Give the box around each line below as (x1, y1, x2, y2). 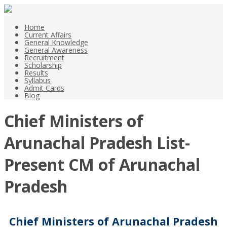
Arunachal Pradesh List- (4, 132, 190, 154)
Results (24, 68, 48, 78)
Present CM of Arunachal (4, 154, 200, 176)
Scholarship (24, 60, 62, 70)
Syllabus (24, 75, 51, 85)
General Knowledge (24, 37, 88, 47)
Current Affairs (24, 30, 71, 40)
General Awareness (24, 45, 88, 55)
